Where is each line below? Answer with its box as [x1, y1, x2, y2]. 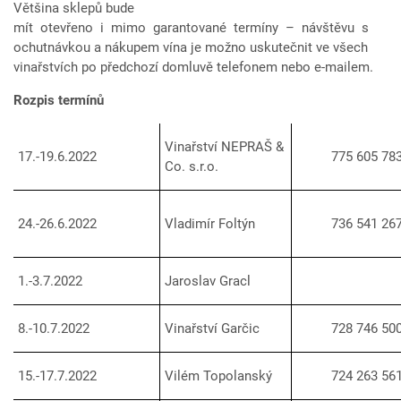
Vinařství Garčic [165, 320, 260, 337]
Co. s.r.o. [165, 158, 218, 175]
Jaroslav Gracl [165, 273, 251, 290]
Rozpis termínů [13, 92, 104, 109]
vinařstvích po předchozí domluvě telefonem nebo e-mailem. [13, 59, 373, 76]
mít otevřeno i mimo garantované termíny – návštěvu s [13, 20, 372, 37]
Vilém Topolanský [165, 368, 272, 385]
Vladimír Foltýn [165, 216, 255, 233]
